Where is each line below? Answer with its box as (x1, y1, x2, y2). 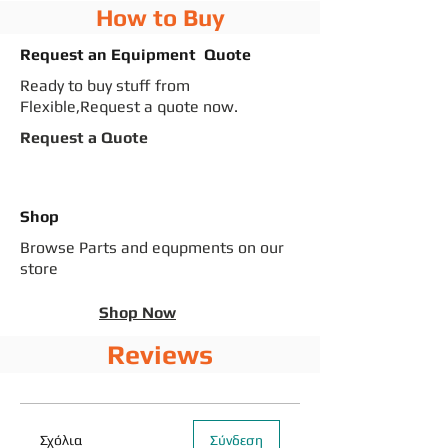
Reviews (107, 339, 213, 370)
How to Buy (95, 4, 225, 31)
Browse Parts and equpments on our (20, 238, 284, 257)
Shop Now (99, 303, 176, 322)
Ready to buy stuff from (20, 76, 190, 95)
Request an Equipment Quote (20, 45, 251, 64)
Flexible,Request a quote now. (20, 97, 238, 116)
